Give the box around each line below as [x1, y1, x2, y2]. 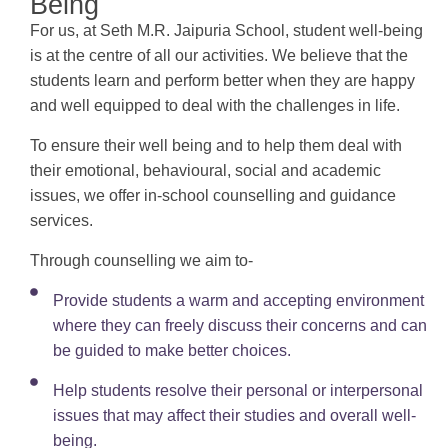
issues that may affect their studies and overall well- [53, 407, 416, 425]
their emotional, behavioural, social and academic [30, 162, 381, 180]
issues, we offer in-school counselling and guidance [30, 187, 396, 205]
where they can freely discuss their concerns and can [53, 317, 427, 335]
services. [30, 212, 93, 230]
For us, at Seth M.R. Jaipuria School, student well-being [30, 22, 423, 40]
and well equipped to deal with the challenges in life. [30, 97, 400, 115]
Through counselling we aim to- [30, 252, 253, 270]
